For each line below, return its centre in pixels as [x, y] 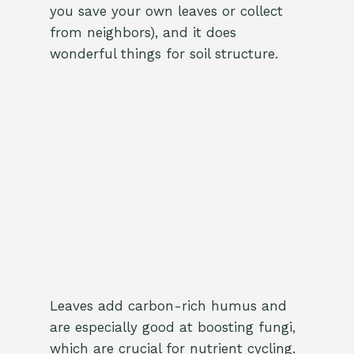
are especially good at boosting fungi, [172, 328]
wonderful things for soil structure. [164, 54]
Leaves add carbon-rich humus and [168, 306]
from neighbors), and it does [143, 33]
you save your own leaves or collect [166, 11]
